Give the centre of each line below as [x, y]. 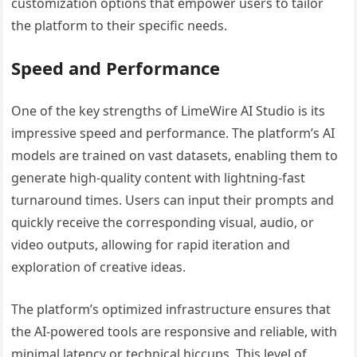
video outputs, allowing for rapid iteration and [151, 244]
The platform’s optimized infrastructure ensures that [171, 309]
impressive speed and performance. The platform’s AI [173, 133]
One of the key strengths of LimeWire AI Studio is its [169, 110]
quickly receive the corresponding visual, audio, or [163, 222]
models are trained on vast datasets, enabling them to [175, 155]
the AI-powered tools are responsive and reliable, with [175, 331]
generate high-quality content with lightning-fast [159, 177]
